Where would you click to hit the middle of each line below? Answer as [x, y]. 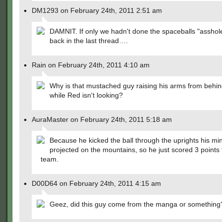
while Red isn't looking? [86, 95]
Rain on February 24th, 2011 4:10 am [91, 65]
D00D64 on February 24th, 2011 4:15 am [96, 183]
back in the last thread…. [89, 41]
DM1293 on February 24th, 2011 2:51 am [97, 10]
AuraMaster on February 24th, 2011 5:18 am [102, 119]
